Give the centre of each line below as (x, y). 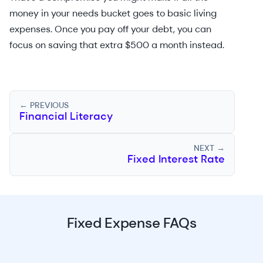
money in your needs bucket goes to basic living (113, 13)
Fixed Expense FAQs (131, 223)
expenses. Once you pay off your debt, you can (110, 29)
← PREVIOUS (44, 105)
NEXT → (209, 148)
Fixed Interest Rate (176, 159)
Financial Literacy (66, 116)
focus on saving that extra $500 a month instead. (118, 45)
